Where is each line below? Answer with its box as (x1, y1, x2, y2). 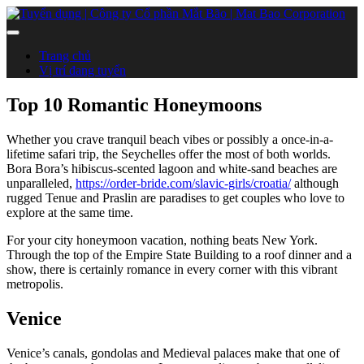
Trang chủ (39, 49, 91, 63)
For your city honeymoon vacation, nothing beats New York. (6, 232, 318, 247)
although (291, 175, 339, 190)
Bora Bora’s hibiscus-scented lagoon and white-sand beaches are (6, 161, 337, 175)
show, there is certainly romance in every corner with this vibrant (6, 262, 337, 276)
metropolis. (6, 276, 63, 291)
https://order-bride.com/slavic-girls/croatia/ (76, 175, 291, 190)
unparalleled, (6, 175, 76, 190)
